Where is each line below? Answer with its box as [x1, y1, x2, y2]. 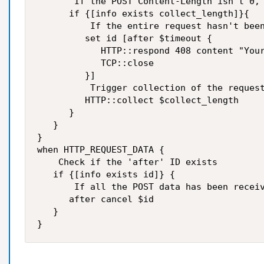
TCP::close [37, 58, 159, 68]
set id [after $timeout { [37, 33, 212, 44]
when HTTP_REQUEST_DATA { [37, 144, 164, 155]
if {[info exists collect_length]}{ [37, 8, 249, 19]
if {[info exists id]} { [37, 169, 175, 180]
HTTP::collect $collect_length [37, 95, 239, 105]
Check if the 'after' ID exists [37, 157, 217, 167]
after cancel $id [37, 194, 154, 204]
